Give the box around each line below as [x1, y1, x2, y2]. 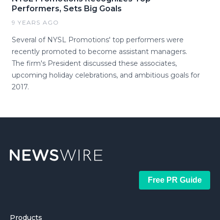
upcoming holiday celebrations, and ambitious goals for [12, 71, 200, 80]
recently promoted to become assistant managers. [12, 47, 187, 56]
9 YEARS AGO [12, 19, 59, 26]
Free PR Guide [147, 176, 202, 184]
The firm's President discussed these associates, [12, 59, 177, 68]
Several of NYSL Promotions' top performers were [12, 35, 184, 44]
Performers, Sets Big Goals [12, 4, 122, 13]
